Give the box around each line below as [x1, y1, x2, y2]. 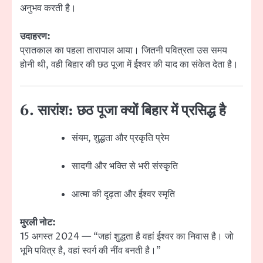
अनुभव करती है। [20, 1, 76, 15]
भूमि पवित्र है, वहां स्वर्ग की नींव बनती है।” [20, 244, 161, 258]
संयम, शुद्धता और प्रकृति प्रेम [72, 131, 169, 145]
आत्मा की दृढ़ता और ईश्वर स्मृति [72, 188, 175, 201]
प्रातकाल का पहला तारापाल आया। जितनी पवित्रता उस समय [20, 43, 227, 57]
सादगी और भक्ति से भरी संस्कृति [72, 160, 178, 173]
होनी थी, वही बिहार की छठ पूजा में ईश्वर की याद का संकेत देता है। [20, 58, 238, 71]
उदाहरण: [20, 29, 50, 43]
